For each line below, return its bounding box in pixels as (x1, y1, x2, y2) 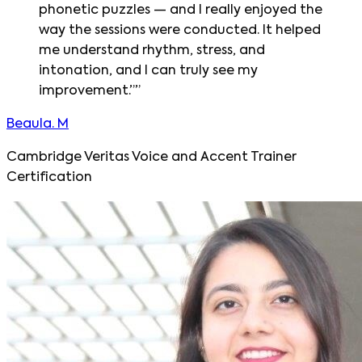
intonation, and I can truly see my (39, 64, 258, 78)
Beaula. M (6, 117, 69, 131)
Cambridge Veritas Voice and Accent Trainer (6, 150, 297, 164)
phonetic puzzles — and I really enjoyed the (39, 3, 322, 17)
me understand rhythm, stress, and (39, 44, 265, 57)
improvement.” (39, 84, 135, 98)
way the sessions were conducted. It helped (39, 23, 321, 37)
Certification (6, 170, 92, 184)
